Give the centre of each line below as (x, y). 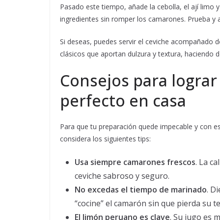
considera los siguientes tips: (105, 139)
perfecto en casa (123, 101)
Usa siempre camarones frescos (135, 162)
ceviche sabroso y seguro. (122, 176)
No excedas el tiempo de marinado (141, 190)
